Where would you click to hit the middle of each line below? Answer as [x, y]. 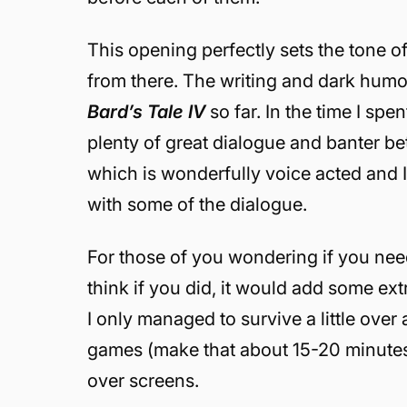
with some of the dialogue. [198, 204]
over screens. [144, 381]
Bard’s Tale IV [149, 112]
